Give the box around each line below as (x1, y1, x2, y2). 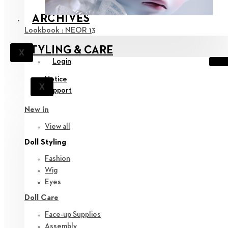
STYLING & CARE (24, 45, 113, 56)
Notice (45, 75, 67, 83)
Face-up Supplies (45, 210, 101, 218)
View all (45, 122, 70, 130)
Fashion (45, 155, 70, 163)
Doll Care (24, 194, 59, 203)
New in (24, 106, 49, 115)
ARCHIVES (32, 13, 90, 25)
